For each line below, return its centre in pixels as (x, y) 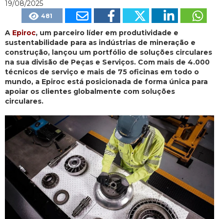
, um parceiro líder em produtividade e (107, 33)
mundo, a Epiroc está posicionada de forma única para (106, 82)
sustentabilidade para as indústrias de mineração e (100, 43)
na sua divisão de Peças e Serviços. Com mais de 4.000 (107, 62)
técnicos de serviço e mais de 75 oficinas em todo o (102, 72)
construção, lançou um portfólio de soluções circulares (109, 53)
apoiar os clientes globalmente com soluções (90, 92)
